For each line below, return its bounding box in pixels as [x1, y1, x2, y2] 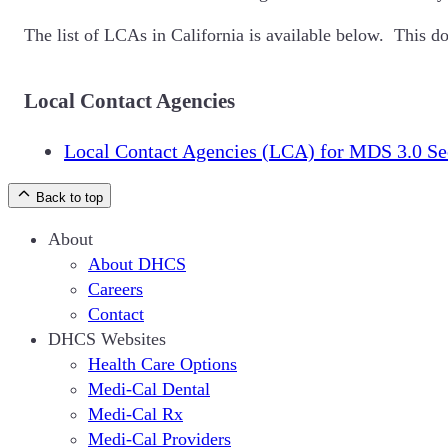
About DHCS [88, 254, 186, 275]
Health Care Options [88, 354, 237, 375]
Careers [88, 279, 143, 300]
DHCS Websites [48, 329, 166, 350]
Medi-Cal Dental [88, 379, 210, 400]
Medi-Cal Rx [88, 404, 183, 425]
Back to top [36, 190, 103, 206]
